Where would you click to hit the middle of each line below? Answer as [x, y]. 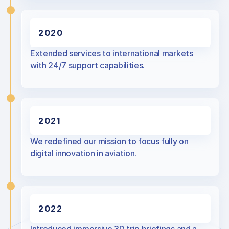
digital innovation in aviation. [84, 153]
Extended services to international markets [112, 53]
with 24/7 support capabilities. [88, 65]
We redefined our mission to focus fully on [109, 141]
